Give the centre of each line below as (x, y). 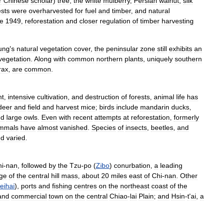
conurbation (132, 165)
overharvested (51, 11)
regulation (115, 21)
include (127, 107)
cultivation (52, 97)
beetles (162, 127)
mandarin (155, 107)
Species (104, 127)
